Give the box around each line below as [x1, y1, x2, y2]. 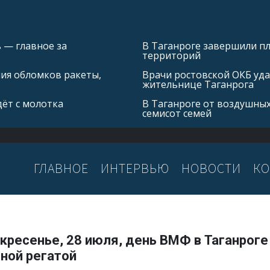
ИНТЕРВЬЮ [101, 160, 169, 177]
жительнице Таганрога [142, 78, 254, 91]
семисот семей [142, 107, 212, 120]
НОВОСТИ [181, 160, 241, 177]
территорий [142, 49, 201, 62]
